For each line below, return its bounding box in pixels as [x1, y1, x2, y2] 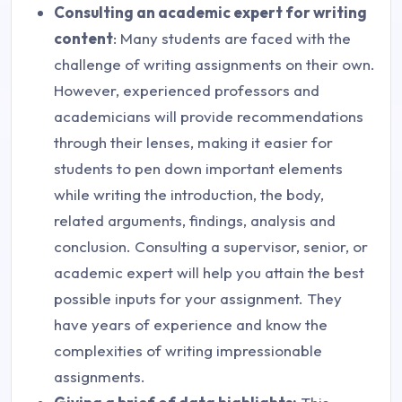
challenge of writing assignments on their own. [54, 55, 375, 74]
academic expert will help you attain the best [54, 263, 364, 283]
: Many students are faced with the [113, 29, 351, 48]
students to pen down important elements [54, 159, 343, 179]
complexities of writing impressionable [54, 341, 322, 361]
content [54, 29, 113, 48]
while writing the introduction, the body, [54, 185, 324, 205]
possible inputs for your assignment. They [54, 289, 342, 309]
